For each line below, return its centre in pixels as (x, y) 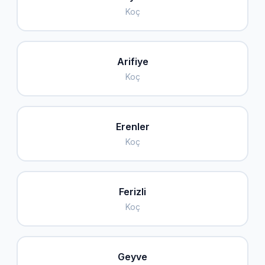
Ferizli (132, 192)
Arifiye (132, 62)
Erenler (132, 127)
